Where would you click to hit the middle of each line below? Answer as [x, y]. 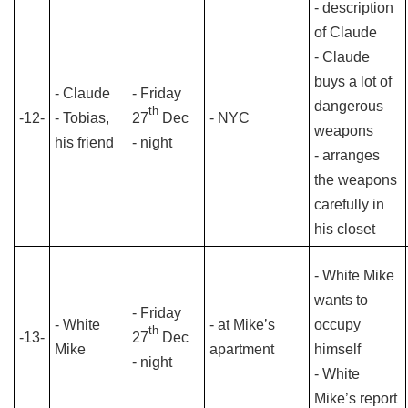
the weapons [356, 180]
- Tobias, [82, 118]
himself [337, 349]
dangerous [349, 106]
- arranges [347, 155]
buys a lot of [353, 82]
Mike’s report [356, 398]
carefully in [349, 204]
